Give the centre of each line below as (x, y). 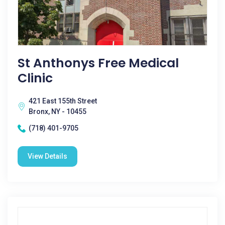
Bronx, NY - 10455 (58, 111)
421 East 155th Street (63, 101)
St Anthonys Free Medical (98, 63)
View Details (47, 156)
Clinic (35, 78)
